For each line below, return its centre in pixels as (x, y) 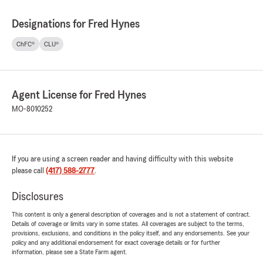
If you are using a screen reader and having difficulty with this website (122, 159)
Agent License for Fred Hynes (79, 95)
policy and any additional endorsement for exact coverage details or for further (116, 243)
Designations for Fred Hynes (76, 24)
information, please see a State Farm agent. (70, 252)
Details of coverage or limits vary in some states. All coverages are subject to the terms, (128, 224)
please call (29, 171)
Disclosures (38, 197)
